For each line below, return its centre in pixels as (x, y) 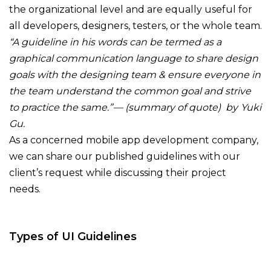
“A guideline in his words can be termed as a (115, 42)
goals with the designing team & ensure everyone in (135, 74)
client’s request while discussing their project (118, 172)
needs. (26, 189)
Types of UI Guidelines (73, 236)
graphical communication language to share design (134, 58)
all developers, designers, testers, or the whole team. (135, 25)
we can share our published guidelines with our (125, 156)
